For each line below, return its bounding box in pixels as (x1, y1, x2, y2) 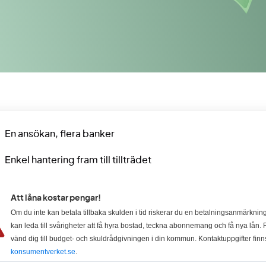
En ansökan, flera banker (4, 129, 115, 139)
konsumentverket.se (10, 248, 75, 256)
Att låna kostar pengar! (10, 194, 101, 202)
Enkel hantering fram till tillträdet (4, 156, 151, 165)
